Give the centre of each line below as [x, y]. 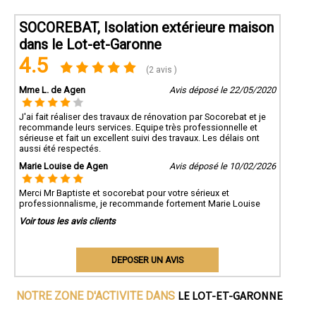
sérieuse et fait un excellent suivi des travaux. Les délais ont [139, 138]
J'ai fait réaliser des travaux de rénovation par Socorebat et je [142, 117]
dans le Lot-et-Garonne [90, 45]
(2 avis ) [161, 70]
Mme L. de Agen [52, 90]
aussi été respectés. [60, 149]
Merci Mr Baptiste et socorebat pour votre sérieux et [124, 193]
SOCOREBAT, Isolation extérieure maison [146, 28]
